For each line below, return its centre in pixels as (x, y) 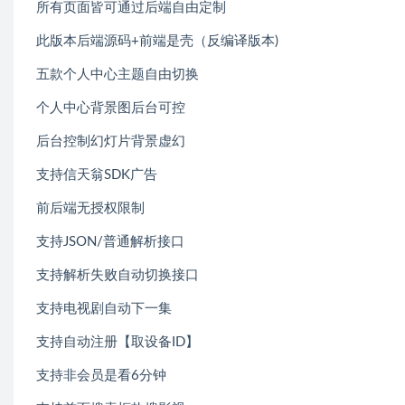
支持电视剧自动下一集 (104, 309)
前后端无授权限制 (90, 208)
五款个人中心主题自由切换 (118, 75)
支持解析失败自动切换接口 (118, 275)
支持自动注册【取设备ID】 (118, 342)
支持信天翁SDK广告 (97, 175)
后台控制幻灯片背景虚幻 (111, 141)
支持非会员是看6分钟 (101, 376)
